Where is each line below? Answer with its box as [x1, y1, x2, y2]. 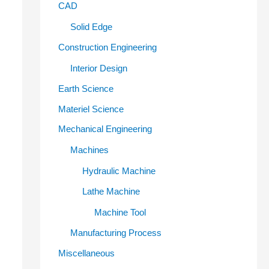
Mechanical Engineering [58, 124, 152, 134]
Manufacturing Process [70, 227, 162, 238]
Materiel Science [58, 103, 124, 114]
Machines [70, 145, 109, 156]
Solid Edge [70, 22, 112, 32]
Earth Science [58, 83, 113, 94]
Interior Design [70, 63, 127, 73]
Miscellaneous [58, 247, 115, 258]
